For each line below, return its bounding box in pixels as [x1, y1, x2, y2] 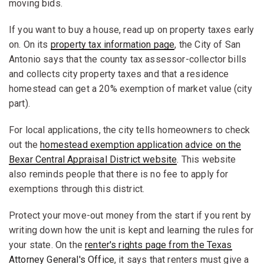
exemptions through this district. [9, 183, 145, 194]
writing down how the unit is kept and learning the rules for [9, 224, 254, 236]
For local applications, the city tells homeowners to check [9, 124, 250, 136]
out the [9, 138, 41, 150]
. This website [177, 153, 236, 165]
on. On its [9, 38, 51, 50]
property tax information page [50, 38, 175, 50]
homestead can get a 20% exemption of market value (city [9, 82, 252, 94]
